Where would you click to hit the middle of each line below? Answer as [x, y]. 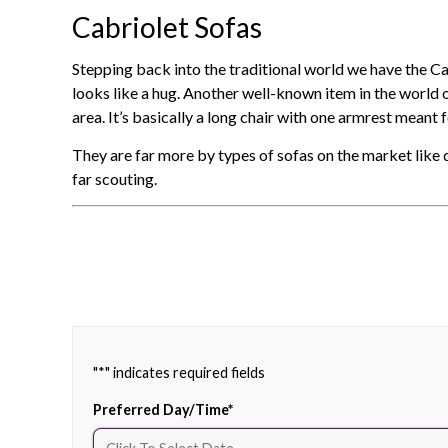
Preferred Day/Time [160, 409]
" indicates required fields [185, 372]
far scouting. [114, 179]
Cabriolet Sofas [167, 27]
